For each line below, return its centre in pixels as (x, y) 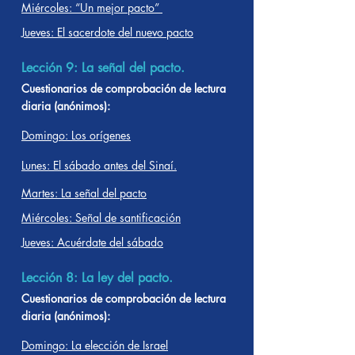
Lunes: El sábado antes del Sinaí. (99, 165)
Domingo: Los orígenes (76, 135)
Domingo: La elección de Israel (95, 345)
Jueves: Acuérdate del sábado (92, 242)
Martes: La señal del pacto (84, 193)
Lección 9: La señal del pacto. (103, 68)
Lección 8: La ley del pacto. (97, 278)
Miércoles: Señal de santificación (101, 218)
